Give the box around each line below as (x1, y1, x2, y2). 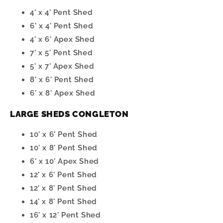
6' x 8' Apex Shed (30, 89, 96, 98)
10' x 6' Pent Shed (30, 130, 98, 139)
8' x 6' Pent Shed (30, 75, 94, 85)
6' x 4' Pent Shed (30, 21, 94, 31)
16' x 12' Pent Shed (30, 211, 101, 220)
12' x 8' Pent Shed (30, 184, 97, 193)
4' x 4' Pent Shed (30, 8, 93, 17)
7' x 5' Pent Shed (30, 48, 93, 58)
